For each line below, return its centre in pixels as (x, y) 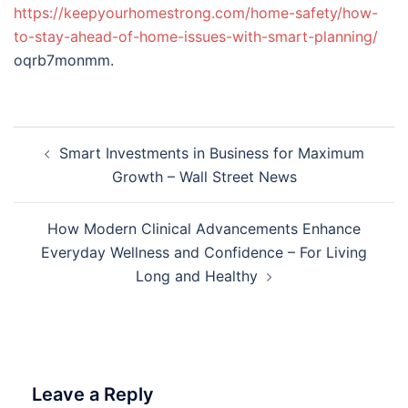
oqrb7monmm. (64, 60)
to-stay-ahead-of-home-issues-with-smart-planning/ (196, 36)
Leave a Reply (93, 394)
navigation (69, 163)
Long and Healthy (197, 276)
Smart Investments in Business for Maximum (211, 153)
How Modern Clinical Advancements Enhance (204, 229)
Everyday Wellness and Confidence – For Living (204, 252)
